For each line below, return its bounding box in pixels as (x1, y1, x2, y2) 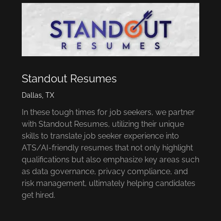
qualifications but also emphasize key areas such (22, 154, 199, 164)
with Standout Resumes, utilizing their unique (22, 119, 184, 129)
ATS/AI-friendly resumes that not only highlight (22, 143, 193, 152)
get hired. (22, 190, 55, 200)
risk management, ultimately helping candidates (22, 178, 195, 188)
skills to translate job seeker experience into (22, 131, 179, 141)
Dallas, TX (22, 91, 54, 99)
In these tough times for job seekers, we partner (22, 107, 195, 117)
